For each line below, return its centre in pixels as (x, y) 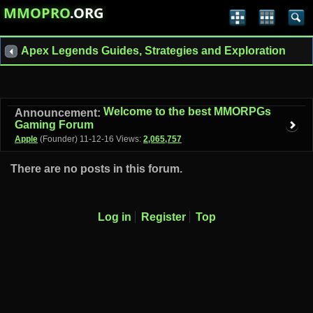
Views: (130, 139)
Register (163, 217)
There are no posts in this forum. (96, 168)
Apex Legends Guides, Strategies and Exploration (153, 50)
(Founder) (59, 139)
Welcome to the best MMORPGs (187, 112)
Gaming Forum (54, 125)
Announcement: (59, 112)
